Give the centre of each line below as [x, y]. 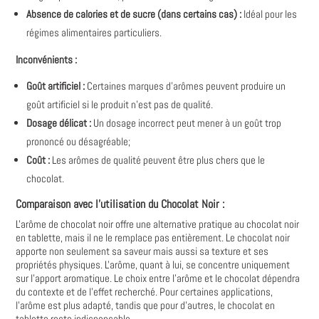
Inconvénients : [47, 59]
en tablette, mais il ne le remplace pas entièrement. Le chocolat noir [153, 237]
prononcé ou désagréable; [79, 141]
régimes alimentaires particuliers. [94, 32]
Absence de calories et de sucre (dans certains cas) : [134, 14]
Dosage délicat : [59, 123]
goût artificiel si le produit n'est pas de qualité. [120, 104]
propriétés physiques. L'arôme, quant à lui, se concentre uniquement [153, 265]
